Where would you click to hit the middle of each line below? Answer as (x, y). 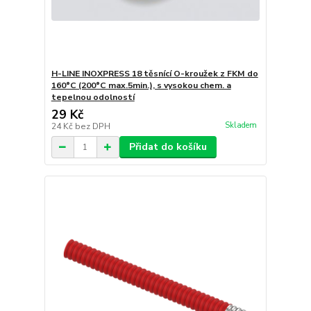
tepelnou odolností (93, 98)
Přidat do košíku (168, 147)
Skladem (241, 125)
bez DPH (92, 127)
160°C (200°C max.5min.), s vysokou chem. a (141, 86)
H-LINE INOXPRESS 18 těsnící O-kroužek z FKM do (154, 74)
